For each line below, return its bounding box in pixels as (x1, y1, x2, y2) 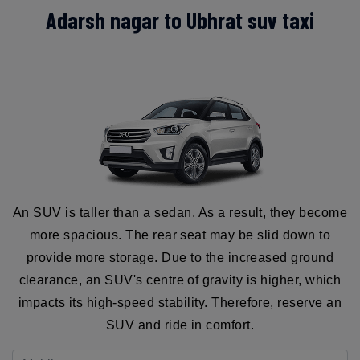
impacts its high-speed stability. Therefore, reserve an (18, 295, 342, 309)
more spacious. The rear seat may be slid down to (29, 227, 331, 242)
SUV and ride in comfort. (105, 317, 255, 332)
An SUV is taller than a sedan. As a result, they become (12, 205, 348, 219)
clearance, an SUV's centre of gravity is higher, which (18, 272, 342, 287)
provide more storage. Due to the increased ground (26, 250, 334, 264)
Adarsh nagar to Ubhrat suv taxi (46, 6, 314, 34)
